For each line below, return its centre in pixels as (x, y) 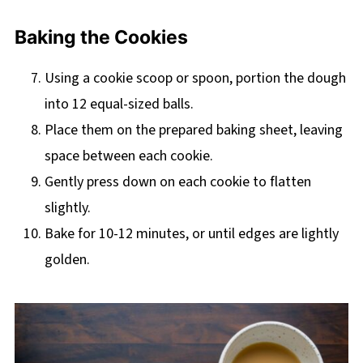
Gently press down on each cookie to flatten (177, 182)
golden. (67, 260)
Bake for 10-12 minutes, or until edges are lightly (191, 234)
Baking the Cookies (101, 38)
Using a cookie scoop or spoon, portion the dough (195, 79)
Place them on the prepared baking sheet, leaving (193, 130)
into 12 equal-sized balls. (119, 105)
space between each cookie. (128, 156)
